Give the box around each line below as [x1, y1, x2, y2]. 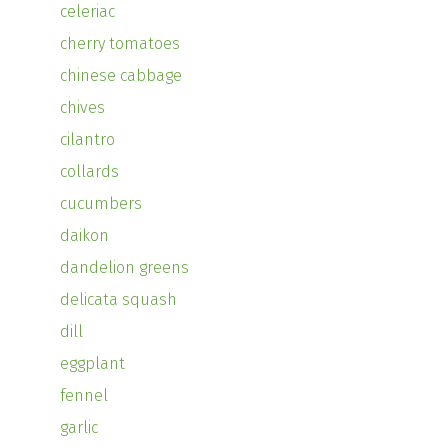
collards [60, 162, 119, 182]
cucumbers [60, 194, 142, 214]
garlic [60, 418, 98, 438]
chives [60, 98, 105, 118]
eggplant [60, 354, 125, 374]
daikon [60, 226, 109, 246]
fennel [60, 386, 108, 406]
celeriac [60, 2, 115, 22]
